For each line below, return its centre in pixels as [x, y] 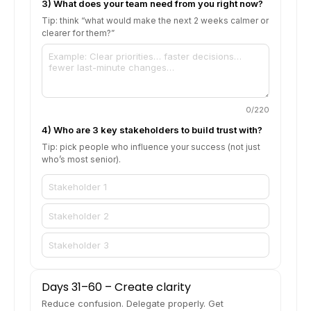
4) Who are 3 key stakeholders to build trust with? [152, 130]
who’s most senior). [81, 160]
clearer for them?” [78, 33]
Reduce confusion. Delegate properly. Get [133, 304]
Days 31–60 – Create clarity [116, 287]
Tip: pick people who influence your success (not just [151, 147]
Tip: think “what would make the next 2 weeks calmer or [155, 21]
